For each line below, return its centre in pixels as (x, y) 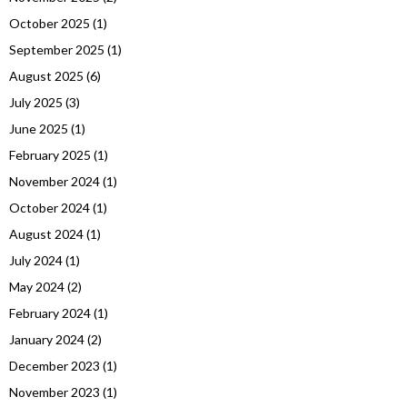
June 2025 (39, 129)
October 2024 (50, 208)
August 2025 (46, 76)
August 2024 (46, 234)
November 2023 (55, 392)
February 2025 (50, 155)
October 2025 (50, 24)
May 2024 (37, 287)
